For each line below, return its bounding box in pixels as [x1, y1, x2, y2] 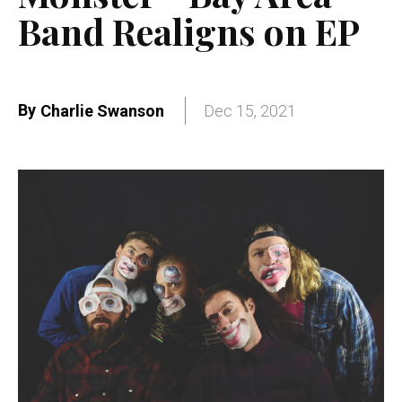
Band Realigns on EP [18, 6, 360, 55]
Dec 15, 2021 [204, 101, 296, 121]
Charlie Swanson [40, 101, 164, 121]
